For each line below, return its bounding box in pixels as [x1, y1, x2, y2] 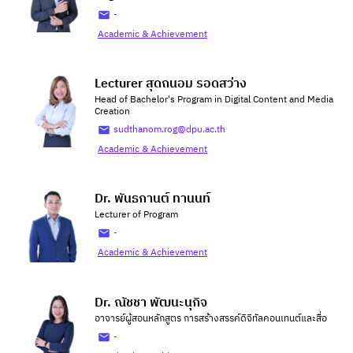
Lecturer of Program [95, 207, 178, 222]
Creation [95, 104, 130, 119]
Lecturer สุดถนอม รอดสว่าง [95, 73, 247, 95]
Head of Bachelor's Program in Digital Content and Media [95, 92, 333, 107]
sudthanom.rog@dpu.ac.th [113, 122, 225, 137]
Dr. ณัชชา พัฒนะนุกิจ [95, 292, 207, 314]
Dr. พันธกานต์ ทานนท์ [95, 188, 210, 210]
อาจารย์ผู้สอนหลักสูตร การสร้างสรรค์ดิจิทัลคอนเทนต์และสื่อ [95, 311, 327, 326]
